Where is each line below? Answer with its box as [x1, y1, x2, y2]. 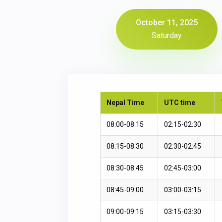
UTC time [164, 98, 195, 107]
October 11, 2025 [135, 17, 198, 27]
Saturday [151, 30, 182, 40]
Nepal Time [107, 98, 144, 107]
